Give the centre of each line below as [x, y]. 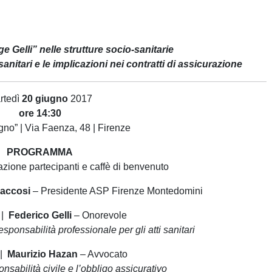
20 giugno [45, 98]
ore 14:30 [40, 113]
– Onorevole [99, 215]
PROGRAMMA [40, 152]
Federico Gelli [40, 215]
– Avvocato [103, 254]
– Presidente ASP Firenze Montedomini [117, 191]
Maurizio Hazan [42, 254]
